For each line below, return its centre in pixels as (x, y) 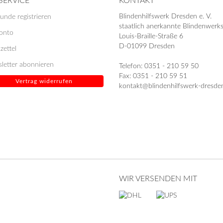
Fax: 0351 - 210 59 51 (153, 76)
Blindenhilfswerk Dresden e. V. (165, 16)
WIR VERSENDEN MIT (158, 179)
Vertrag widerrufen (44, 81)
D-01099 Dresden (147, 46)
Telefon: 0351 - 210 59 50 (159, 66)
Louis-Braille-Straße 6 (151, 36)
